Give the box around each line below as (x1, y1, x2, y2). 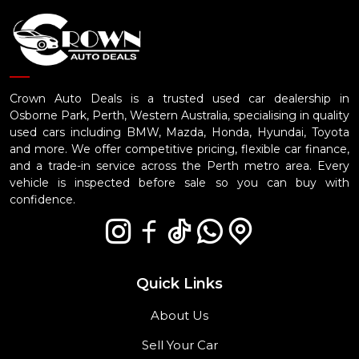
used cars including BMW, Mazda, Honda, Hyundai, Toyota (10, 124, 349, 139)
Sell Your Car (141, 337, 218, 353)
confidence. (10, 192, 75, 207)
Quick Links (136, 273, 223, 292)
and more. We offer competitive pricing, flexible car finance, (10, 141, 349, 156)
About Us (151, 307, 208, 323)
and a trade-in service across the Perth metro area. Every (10, 158, 349, 173)
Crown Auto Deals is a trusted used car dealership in (10, 91, 349, 106)
